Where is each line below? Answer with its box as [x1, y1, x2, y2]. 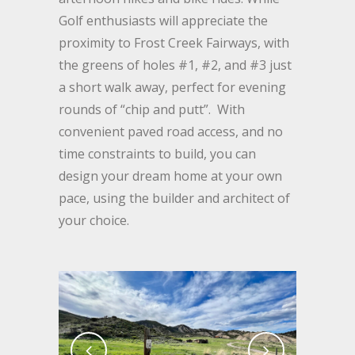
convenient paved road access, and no [59, 123, 283, 141]
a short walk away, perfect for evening [59, 78, 286, 97]
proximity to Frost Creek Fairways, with [59, 34, 289, 52]
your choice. [59, 212, 129, 230]
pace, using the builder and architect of [59, 189, 290, 208]
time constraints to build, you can [59, 145, 256, 163]
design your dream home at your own [59, 167, 282, 185]
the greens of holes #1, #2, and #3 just [59, 56, 292, 74]
